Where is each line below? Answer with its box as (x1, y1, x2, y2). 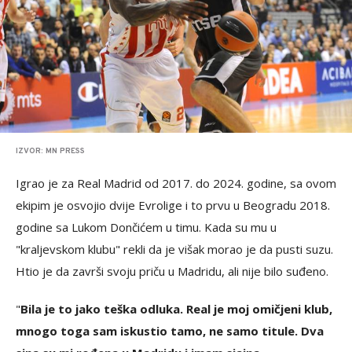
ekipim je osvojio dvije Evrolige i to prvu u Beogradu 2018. (16, 197, 330, 214)
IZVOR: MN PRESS (16, 146, 85, 157)
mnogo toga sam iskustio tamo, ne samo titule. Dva (16, 323, 324, 339)
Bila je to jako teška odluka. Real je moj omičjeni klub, (20, 301, 332, 317)
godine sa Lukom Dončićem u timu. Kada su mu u (16, 219, 277, 236)
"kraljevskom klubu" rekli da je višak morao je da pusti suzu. (16, 241, 333, 258)
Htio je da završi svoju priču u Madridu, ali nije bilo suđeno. (16, 263, 332, 280)
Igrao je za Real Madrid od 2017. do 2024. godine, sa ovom (16, 175, 336, 192)
